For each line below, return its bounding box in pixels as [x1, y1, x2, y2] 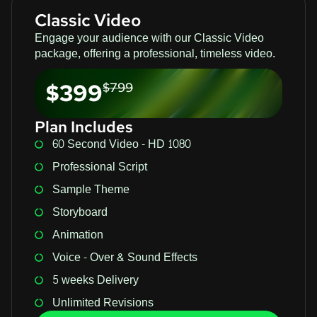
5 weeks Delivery [52, 269, 139, 290]
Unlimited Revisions [52, 292, 154, 313]
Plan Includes [35, 116, 133, 137]
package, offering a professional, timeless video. [35, 42, 275, 64]
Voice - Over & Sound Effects [52, 246, 197, 267]
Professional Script [52, 156, 147, 177]
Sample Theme [52, 178, 129, 200]
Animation [52, 224, 103, 245]
